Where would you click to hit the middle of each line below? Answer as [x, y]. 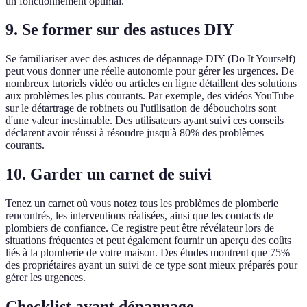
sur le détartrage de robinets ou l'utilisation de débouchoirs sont [141, 108]
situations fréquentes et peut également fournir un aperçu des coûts [148, 241]
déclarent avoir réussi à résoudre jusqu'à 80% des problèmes [135, 133]
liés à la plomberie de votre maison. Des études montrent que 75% [148, 253]
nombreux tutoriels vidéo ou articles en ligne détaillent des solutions [151, 84]
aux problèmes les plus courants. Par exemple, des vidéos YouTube [150, 96]
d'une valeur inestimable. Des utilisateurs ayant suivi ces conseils [145, 121]
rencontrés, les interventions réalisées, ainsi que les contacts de [139, 216]
